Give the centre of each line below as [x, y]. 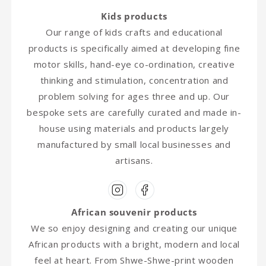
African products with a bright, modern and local [134, 244]
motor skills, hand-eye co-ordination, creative [134, 64]
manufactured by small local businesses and [134, 145]
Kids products [134, 16]
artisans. [134, 161]
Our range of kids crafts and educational [134, 32]
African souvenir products [134, 212]
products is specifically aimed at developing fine [134, 48]
